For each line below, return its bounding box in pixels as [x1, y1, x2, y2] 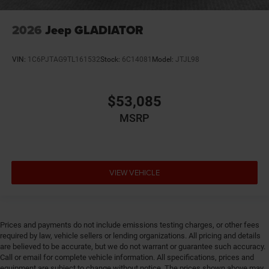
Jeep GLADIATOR [45, 20, 144, 39]
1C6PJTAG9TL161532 [28, 55, 100, 64]
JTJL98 [175, 55, 199, 64]
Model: [152, 55, 175, 64]
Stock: [100, 55, 122, 64]
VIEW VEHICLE [109, 167, 160, 178]
